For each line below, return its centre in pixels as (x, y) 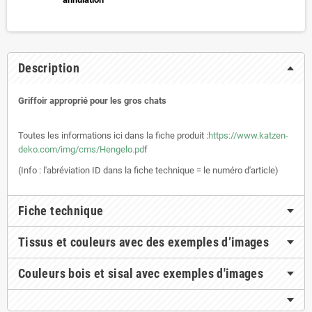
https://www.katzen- (248, 135)
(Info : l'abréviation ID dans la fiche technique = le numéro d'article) (148, 170)
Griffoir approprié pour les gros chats (92, 100)
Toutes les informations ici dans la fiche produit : (113, 135)
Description (49, 68)
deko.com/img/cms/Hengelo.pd (81, 149)
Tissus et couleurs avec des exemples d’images (144, 242)
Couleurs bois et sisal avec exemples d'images (141, 273)
